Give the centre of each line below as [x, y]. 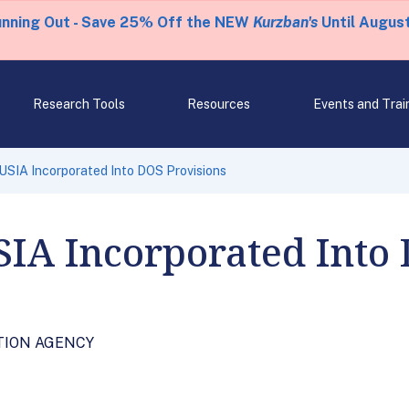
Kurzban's [285, 22]
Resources [219, 104]
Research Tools [79, 104]
